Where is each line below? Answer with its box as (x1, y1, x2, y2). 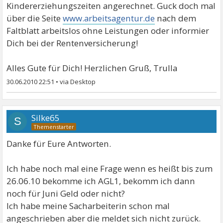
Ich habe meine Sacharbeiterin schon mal (6, 200, 170, 212)
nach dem (155, 12, 197, 24)
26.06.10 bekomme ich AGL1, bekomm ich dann (6, 175, 196, 187)
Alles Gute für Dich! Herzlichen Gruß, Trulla (6, 62, 178, 74)
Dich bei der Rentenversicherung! (6, 37, 138, 49)
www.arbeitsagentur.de (63, 12, 155, 24)
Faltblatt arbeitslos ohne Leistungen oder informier (6, 24, 210, 36)
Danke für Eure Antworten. (6, 137, 111, 149)
